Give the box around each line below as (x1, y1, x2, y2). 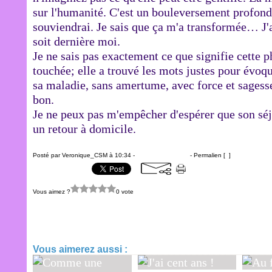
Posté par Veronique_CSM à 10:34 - (33, 152, 137, 158)
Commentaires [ (137, 152, 180, 158)
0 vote (116, 188, 134, 195)
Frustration (45, 219, 100, 232)
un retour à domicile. (33, 122, 136, 135)
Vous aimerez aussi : (33, 244, 127, 254)
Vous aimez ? (33, 188, 70, 195)
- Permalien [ (188, 152, 225, 158)
